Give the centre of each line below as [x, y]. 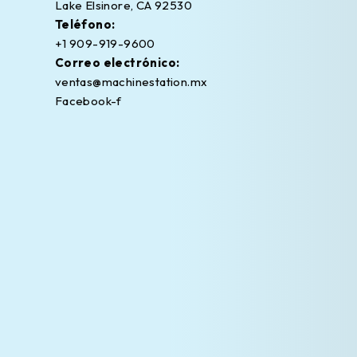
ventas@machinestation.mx [131, 82]
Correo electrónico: [117, 63]
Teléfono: [85, 25]
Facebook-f [88, 101]
